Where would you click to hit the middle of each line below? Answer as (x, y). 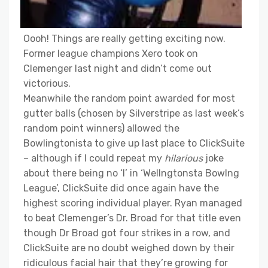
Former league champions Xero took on (111, 54)
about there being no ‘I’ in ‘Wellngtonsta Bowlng (131, 173)
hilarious (184, 159)
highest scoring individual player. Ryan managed (133, 203)
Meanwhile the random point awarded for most (129, 99)
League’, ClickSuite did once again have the (121, 188)
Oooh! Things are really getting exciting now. (124, 39)
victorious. (47, 84)
